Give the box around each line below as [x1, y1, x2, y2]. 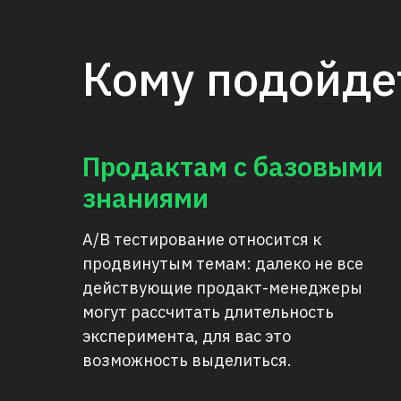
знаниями [82, 180, 209, 215]
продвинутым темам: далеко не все [82, 253, 363, 274]
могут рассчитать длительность [82, 302, 334, 322]
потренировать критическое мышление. [118, 13, 393, 30]
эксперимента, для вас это [82, 326, 291, 346]
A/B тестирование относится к [82, 229, 321, 250]
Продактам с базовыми [82, 149, 383, 183]
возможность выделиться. [82, 350, 292, 371]
